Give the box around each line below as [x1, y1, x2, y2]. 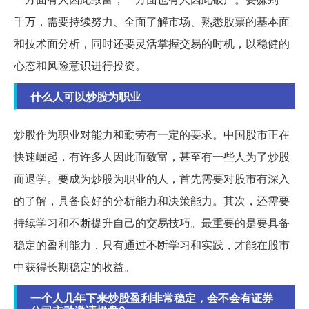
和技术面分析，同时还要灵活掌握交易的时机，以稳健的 [14, 34, 290, 51]
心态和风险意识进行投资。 [14, 57, 146, 73]
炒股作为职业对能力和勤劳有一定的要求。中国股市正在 [14, 126, 290, 142]
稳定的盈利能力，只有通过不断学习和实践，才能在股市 [14, 236, 290, 252]
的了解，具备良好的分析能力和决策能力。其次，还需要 [14, 192, 290, 208]
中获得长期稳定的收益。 [14, 258, 135, 275]
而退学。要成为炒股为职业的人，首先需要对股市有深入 [14, 170, 290, 186]
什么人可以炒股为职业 [30, 88, 141, 104]
